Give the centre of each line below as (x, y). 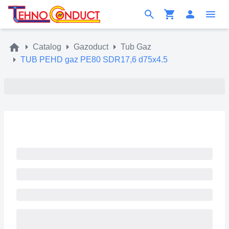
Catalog (47, 47)
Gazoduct (91, 47)
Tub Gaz (136, 47)
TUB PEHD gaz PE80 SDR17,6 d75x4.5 (94, 59)
